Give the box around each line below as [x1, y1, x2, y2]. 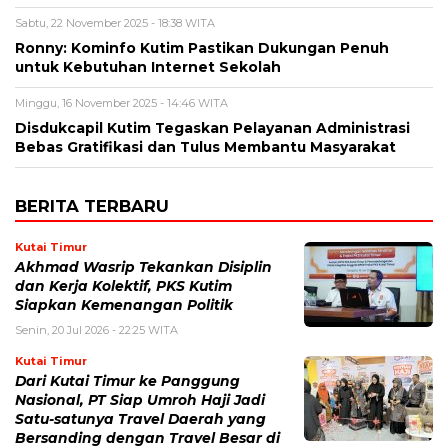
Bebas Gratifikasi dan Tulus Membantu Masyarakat [15, 139, 396, 156]
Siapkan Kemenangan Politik [15, 297, 233, 314]
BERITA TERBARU [15, 196, 169, 217]
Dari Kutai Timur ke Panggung [15, 373, 240, 390]
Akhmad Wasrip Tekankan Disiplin [15, 259, 272, 276]
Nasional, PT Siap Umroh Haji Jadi [15, 392, 265, 409]
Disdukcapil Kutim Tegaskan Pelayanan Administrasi [15, 120, 410, 137]
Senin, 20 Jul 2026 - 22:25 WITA [15, 323, 178, 338]
